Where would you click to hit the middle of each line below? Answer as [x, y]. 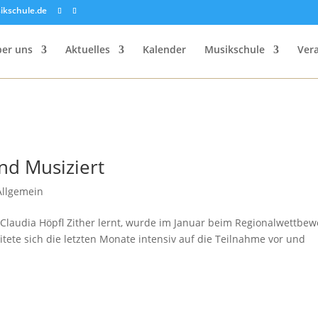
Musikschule [234, 49]
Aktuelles [87, 49]
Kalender [164, 49]
